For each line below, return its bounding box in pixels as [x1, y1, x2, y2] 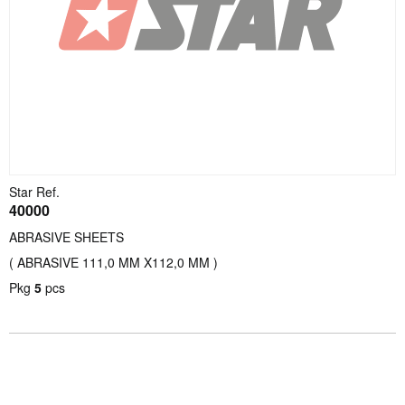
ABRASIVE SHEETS [9, 228, 124, 246]
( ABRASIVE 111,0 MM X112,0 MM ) [9, 253, 218, 271]
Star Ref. [9, 183, 60, 201]
